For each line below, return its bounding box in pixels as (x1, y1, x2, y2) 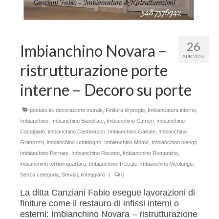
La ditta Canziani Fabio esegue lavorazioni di (20, 188, 195, 198)
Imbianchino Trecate (89, 161, 137, 167)
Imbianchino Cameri (107, 118, 153, 124)
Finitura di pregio (106, 107, 145, 113)
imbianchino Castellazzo (48, 129, 105, 135)
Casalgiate (20, 129, 45, 135)
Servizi (62, 172, 78, 178)
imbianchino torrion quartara (20, 161, 86, 167)
